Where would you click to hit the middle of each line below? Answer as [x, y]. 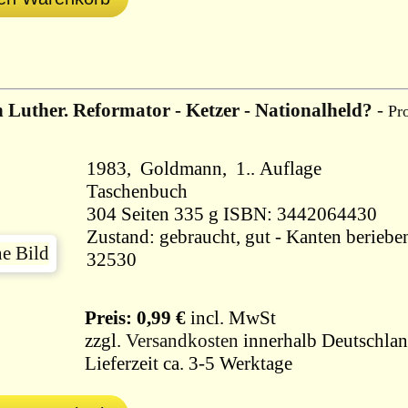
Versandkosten [182, 341]
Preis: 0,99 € [131, 318]
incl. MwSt [231, 318]
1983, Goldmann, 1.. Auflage [204, 168]
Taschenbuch [137, 191]
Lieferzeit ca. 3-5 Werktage [186, 363]
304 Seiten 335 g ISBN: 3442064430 [275, 214]
